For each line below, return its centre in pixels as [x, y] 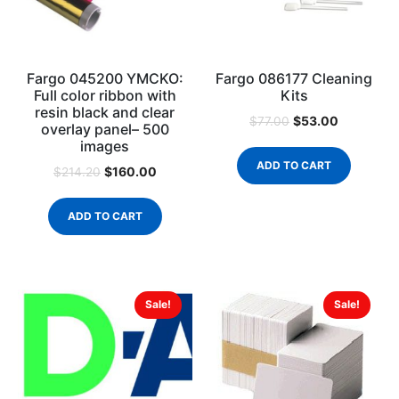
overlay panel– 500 [105, 129]
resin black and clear [105, 112]
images [105, 146]
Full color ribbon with [105, 95]
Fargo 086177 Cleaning [294, 78]
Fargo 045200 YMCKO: [105, 78]
